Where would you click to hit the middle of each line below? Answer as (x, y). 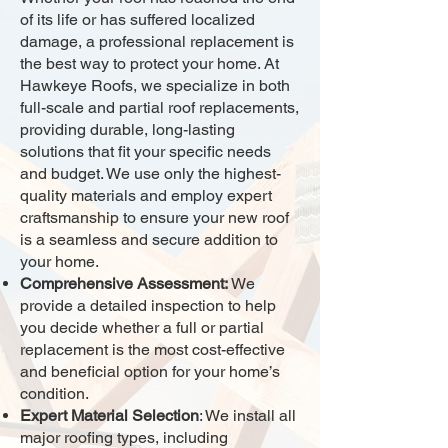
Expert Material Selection (109, 415)
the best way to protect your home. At (149, 63)
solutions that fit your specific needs (145, 151)
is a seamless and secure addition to (149, 239)
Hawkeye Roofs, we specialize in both (155, 85)
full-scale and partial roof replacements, (159, 107)
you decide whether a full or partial (142, 327)
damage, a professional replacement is (157, 41)
